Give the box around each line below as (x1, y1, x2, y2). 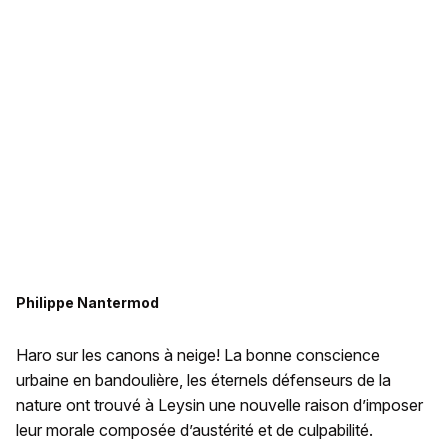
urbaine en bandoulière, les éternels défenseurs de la (16, 370, 391, 391)
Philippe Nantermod (16, 294, 159, 312)
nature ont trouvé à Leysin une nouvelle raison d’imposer (16, 395, 423, 416)
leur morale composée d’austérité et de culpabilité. (16, 420, 373, 441)
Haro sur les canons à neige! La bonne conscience (16, 345, 380, 366)
